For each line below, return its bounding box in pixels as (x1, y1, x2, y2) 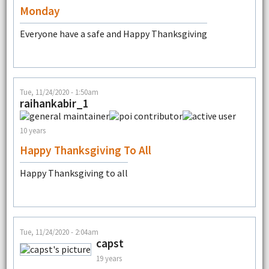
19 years (95, 253, 122, 264)
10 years (19, 125, 46, 135)
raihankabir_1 (19, 96, 89, 111)
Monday (19, 3, 60, 18)
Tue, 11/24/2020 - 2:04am (19, 226, 98, 237)
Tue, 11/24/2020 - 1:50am (19, 87, 98, 97)
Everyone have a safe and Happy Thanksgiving (19, 27, 207, 40)
